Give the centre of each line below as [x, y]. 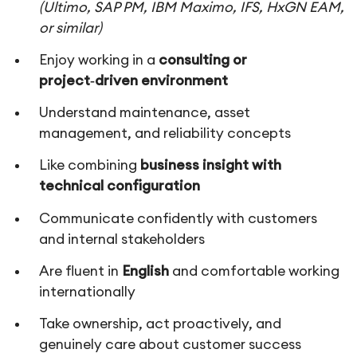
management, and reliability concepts [165, 134]
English [146, 271]
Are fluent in [81, 271]
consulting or [203, 61]
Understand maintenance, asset [145, 113]
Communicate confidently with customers [178, 218]
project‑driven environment [134, 81]
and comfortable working [255, 271]
